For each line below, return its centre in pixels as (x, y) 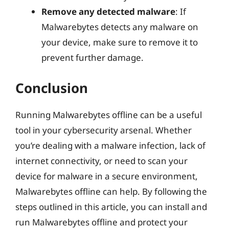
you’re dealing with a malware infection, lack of (110, 145)
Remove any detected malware (108, 12)
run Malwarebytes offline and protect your (101, 222)
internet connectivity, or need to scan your (101, 161)
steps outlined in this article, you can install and (111, 207)
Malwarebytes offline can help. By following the (111, 191)
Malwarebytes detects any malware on (120, 27)
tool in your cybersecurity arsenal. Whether (104, 130)
